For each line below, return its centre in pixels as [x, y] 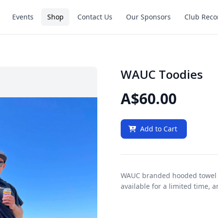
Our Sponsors [148, 17]
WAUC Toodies [162, 74]
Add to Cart [159, 129]
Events [23, 17]
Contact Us [95, 17]
